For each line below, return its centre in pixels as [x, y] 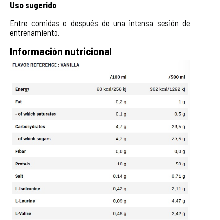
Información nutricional [61, 51]
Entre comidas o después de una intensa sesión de [100, 22]
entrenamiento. [35, 32]
